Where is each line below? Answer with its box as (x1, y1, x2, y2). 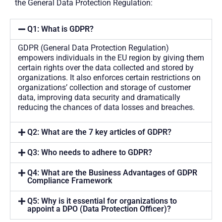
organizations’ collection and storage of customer (18, 82, 191, 92)
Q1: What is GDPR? (27, 24, 94, 34)
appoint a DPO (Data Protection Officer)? (27, 204, 171, 214)
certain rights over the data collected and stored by (18, 62, 194, 72)
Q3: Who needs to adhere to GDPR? (27, 147, 153, 157)
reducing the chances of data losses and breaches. (18, 102, 195, 112)
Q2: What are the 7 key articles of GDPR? (27, 127, 172, 137)
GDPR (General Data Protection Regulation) (18, 43, 169, 53)
